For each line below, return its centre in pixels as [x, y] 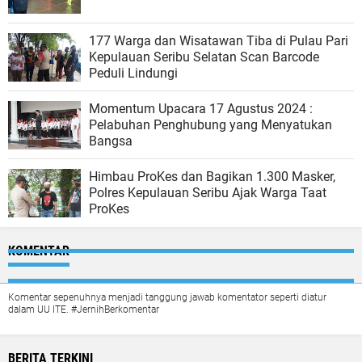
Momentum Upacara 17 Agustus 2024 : [201, 108]
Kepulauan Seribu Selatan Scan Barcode [204, 57]
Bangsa [111, 141]
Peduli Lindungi [133, 73]
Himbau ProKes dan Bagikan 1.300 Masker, [212, 176]
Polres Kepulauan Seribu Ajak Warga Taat [208, 192]
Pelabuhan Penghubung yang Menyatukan [210, 124]
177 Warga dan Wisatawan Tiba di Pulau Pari [219, 40]
